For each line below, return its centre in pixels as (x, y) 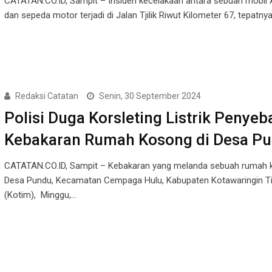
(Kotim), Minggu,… (40, 195)
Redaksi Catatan (46, 96)
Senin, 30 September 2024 (150, 96)
